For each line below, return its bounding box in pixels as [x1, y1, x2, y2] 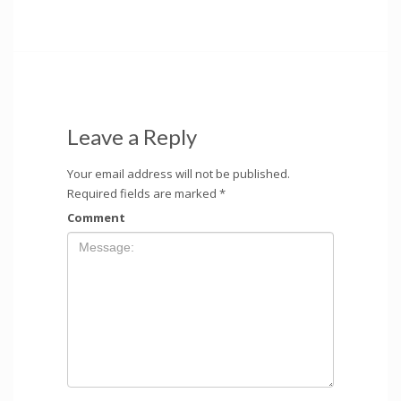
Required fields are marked [67, 184, 219, 201]
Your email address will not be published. [67, 165, 290, 182]
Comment [67, 209, 125, 226]
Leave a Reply [67, 123, 197, 149]
